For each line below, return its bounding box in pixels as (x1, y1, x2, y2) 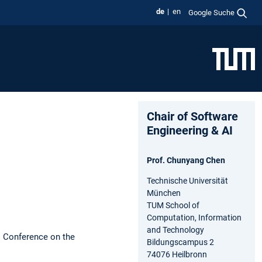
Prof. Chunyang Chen (147, 155, 225, 165)
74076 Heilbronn (147, 249, 207, 259)
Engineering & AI (147, 123, 233, 137)
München (147, 188, 181, 198)
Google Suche (188, 8, 235, 17)
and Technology (147, 225, 204, 235)
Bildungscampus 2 (147, 237, 214, 247)
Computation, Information (147, 212, 242, 222)
